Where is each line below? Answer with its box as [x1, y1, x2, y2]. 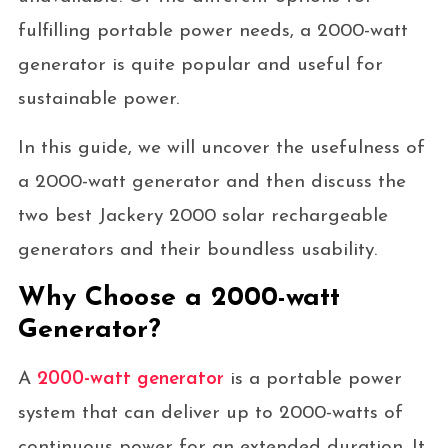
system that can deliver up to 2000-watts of [17, 403, 403, 423]
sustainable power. [17, 89, 185, 109]
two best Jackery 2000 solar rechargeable [17, 206, 388, 226]
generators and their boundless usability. [17, 240, 377, 260]
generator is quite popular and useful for [17, 55, 383, 75]
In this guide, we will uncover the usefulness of [17, 138, 425, 158]
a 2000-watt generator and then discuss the [17, 172, 406, 192]
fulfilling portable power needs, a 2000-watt [17, 21, 408, 41]
